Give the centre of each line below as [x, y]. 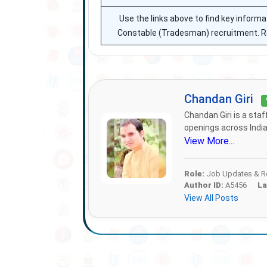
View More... [209, 141]
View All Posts [211, 198]
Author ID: [204, 185]
